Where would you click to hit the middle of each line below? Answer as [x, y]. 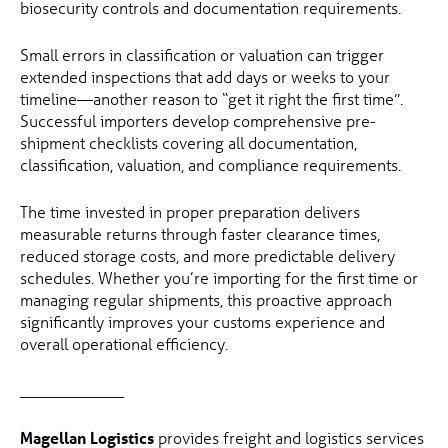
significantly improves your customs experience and [202, 322]
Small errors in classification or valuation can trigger [202, 55]
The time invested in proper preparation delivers [190, 212]
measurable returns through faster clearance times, [200, 234]
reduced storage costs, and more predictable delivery [207, 256]
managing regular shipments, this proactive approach [206, 300]
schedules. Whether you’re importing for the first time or [219, 278]
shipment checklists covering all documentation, [188, 143]
